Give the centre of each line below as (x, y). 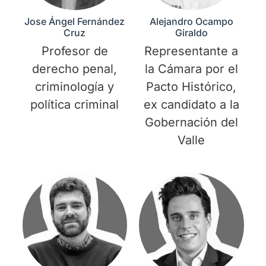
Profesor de (75, 51)
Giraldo (191, 32)
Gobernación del (191, 122)
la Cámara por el (191, 69)
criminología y (75, 86)
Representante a (191, 51)
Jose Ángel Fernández (75, 21)
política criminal (75, 104)
